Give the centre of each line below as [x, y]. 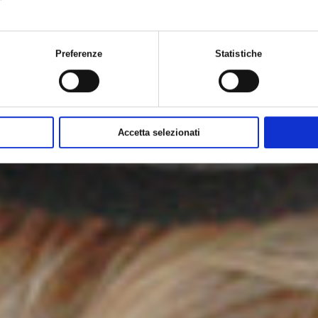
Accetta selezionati [159, 133]
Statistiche [238, 54]
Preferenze [79, 54]
